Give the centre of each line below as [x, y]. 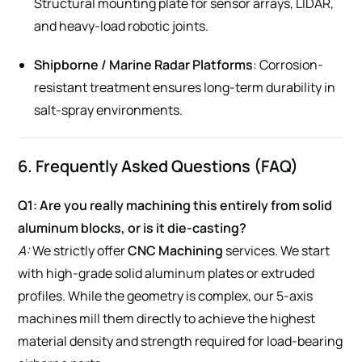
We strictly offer [79, 250]
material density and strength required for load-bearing [181, 341]
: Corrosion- [288, 64]
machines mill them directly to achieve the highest [167, 318]
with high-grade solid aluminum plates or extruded [166, 273]
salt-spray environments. [109, 109]
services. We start [277, 250]
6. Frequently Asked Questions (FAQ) [158, 166]
